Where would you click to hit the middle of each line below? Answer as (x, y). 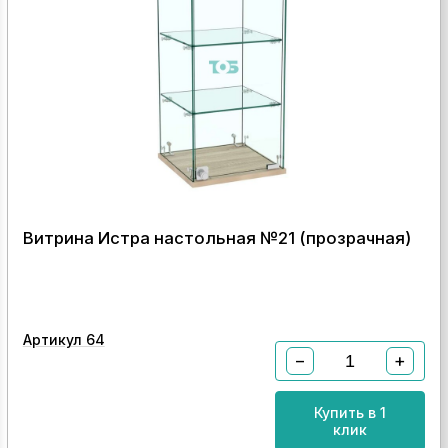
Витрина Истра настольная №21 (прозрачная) (216, 238)
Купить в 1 (350, 412)
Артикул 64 (63, 339)
